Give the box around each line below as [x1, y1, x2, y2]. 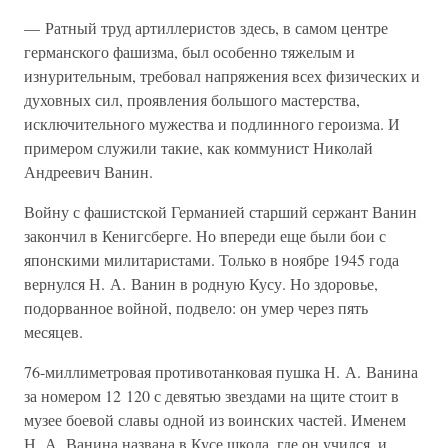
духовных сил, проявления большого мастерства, [24, 89, 360, 110]
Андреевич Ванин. [24, 161, 153, 182]
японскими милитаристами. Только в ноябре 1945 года [24, 249, 399, 270]
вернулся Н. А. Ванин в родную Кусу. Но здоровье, [24, 273, 378, 294]
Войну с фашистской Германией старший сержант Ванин [24, 201, 417, 222]
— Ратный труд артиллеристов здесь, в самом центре [24, 17, 388, 38]
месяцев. [24, 321, 83, 342]
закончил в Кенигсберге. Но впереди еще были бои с [24, 225, 386, 246]
